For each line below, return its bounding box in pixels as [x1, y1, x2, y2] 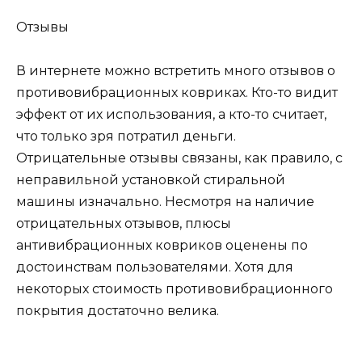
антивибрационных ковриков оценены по [16, 238, 308, 254]
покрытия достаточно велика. [16, 303, 219, 319]
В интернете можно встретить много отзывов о [16, 63, 335, 79]
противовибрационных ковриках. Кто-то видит [16, 85, 338, 101]
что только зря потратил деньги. [16, 128, 236, 145]
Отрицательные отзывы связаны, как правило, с [16, 150, 343, 166]
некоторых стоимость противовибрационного [16, 281, 333, 297]
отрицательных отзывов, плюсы [16, 216, 231, 232]
